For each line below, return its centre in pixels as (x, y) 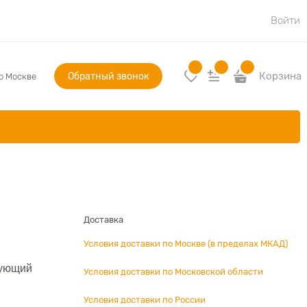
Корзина (280, 76)
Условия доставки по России (145, 300)
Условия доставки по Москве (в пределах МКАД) (186, 244)
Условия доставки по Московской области (173, 272)
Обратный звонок (108, 76)
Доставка (103, 220)
